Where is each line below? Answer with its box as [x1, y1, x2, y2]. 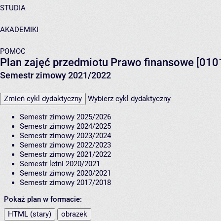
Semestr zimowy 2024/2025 [20, 122, 111, 131]
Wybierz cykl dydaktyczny [88, 94, 171, 104]
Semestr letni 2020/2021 [20, 159, 100, 169]
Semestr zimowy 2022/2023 [20, 141, 111, 150]
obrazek [61, 210, 87, 219]
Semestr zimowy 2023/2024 [20, 131, 111, 141]
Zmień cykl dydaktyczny [4, 94, 82, 104]
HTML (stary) [8, 210, 51, 219]
